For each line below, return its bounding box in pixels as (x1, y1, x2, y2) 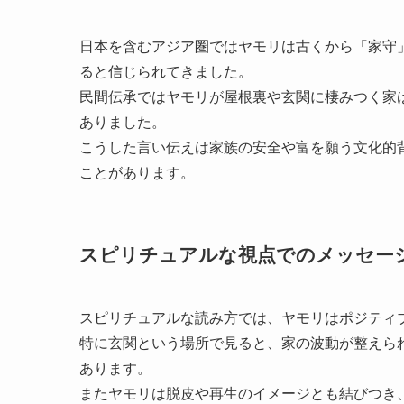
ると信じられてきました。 (79, 63, 252, 79)
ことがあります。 (79, 164, 195, 180)
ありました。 (79, 114, 166, 130)
